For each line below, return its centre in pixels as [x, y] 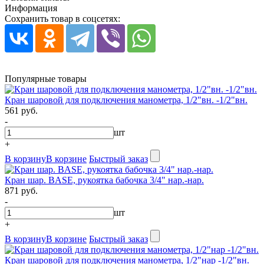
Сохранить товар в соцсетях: [62, 19]
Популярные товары [46, 79]
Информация [31, 8]
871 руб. [21, 191]
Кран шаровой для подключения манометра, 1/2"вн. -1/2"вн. [126, 100]
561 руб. [21, 111]
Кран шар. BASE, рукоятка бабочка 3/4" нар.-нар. [104, 180]
